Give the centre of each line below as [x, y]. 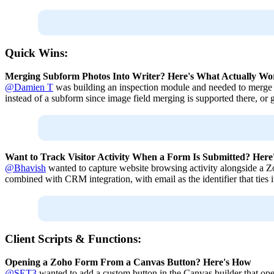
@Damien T [29, 87]
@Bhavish [25, 168]
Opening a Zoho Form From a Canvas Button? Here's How [128, 262]
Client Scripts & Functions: [73, 239]
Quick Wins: [36, 53]
